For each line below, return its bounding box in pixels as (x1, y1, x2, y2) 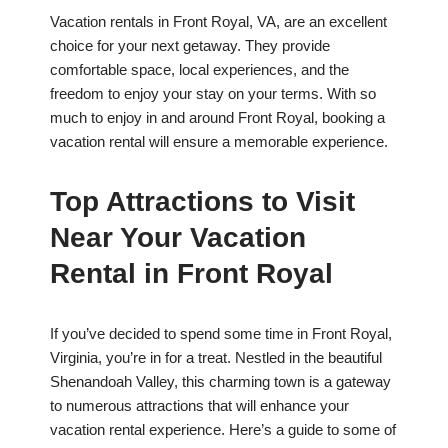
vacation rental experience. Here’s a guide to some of (50, 421, 396, 439)
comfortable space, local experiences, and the (50, 61, 349, 79)
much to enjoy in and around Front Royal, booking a (50, 109, 385, 127)
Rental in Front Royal (50, 258, 333, 290)
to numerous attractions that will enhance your (50, 397, 349, 415)
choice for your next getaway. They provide (50, 37, 330, 55)
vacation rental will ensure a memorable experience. (50, 133, 388, 151)
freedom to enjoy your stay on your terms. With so (50, 85, 376, 103)
